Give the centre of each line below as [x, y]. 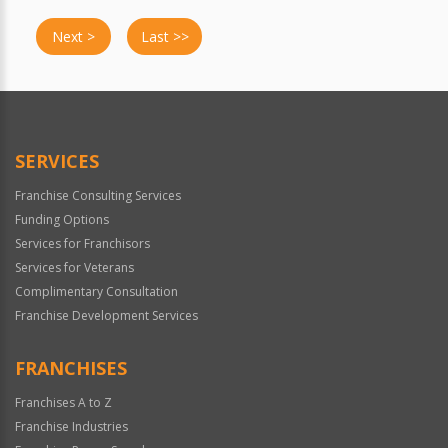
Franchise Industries [71, 427]
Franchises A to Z [63, 403]
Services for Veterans [74, 268]
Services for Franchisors [82, 244]
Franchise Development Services [106, 316]
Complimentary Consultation [96, 292]
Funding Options [62, 220]
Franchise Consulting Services [98, 196]
